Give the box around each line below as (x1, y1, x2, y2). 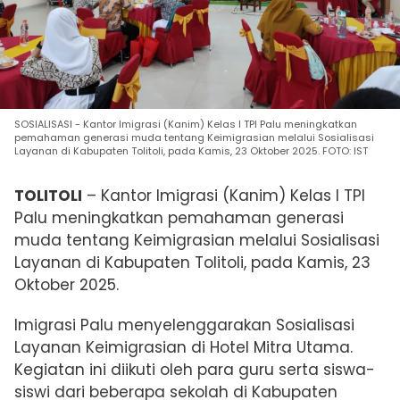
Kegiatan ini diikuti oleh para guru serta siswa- (14, 358, 375, 380)
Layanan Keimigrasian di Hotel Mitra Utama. (14, 336, 353, 358)
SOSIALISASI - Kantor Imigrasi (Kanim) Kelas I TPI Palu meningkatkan (14, 116, 357, 131)
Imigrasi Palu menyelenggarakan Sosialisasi (14, 313, 354, 336)
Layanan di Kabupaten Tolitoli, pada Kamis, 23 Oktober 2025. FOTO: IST (14, 143, 368, 158)
